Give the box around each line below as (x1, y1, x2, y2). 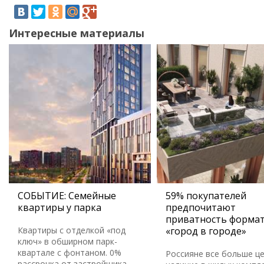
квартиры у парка (18, 201, 101, 214)
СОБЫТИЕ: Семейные (18, 189, 116, 202)
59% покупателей (166, 189, 246, 202)
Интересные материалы (9, 26, 144, 40)
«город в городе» (166, 225, 246, 237)
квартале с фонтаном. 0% (18, 247, 121, 258)
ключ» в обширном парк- (18, 236, 117, 247)
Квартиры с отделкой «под (18, 225, 126, 236)
